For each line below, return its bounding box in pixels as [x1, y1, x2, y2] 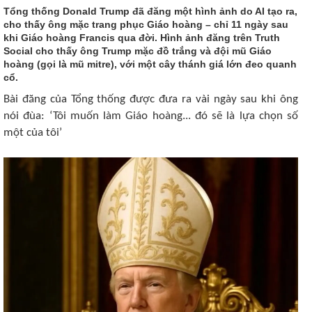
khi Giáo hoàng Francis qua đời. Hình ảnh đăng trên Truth [3, 32, 280, 43]
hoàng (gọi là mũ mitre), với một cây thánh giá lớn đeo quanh [3, 58, 297, 70]
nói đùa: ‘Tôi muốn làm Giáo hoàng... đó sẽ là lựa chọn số [3, 110, 298, 122]
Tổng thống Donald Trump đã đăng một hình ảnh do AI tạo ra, [3, 6, 297, 17]
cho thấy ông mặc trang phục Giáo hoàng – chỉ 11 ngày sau [3, 19, 288, 30]
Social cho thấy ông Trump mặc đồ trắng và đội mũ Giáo [3, 45, 272, 56]
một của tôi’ [3, 127, 62, 139]
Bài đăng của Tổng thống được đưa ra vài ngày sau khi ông [3, 93, 298, 105]
